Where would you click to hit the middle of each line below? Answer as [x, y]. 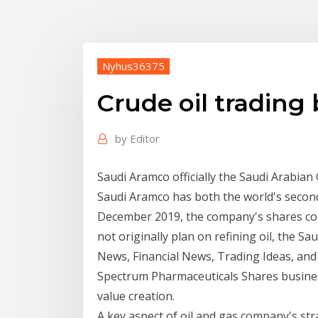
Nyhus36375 [133, 66]
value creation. [136, 296]
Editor [145, 139]
